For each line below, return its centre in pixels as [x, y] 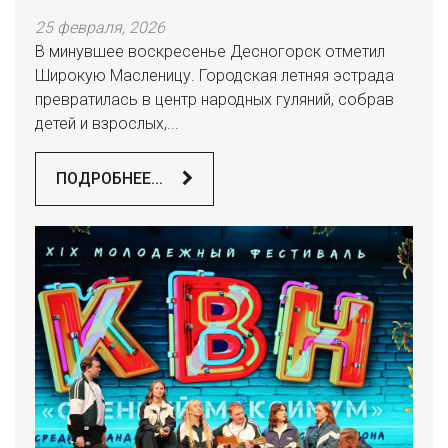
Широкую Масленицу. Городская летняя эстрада [214, 75]
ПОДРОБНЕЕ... [111, 178]
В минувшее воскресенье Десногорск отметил [210, 51]
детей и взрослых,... [107, 123]
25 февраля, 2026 [100, 27]
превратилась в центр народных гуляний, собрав [214, 99]
